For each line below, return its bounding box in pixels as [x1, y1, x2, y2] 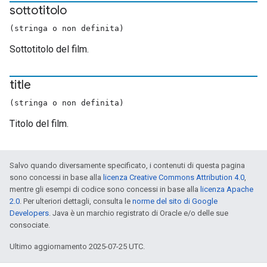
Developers [10, 209, 49, 218]
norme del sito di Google [132, 197, 218, 206]
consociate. [10, 221, 50, 229]
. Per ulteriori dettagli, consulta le [20, 197, 132, 206]
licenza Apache [200, 185, 253, 194]
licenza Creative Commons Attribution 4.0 [103, 173, 244, 182]
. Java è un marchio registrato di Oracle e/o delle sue [49, 209, 228, 218]
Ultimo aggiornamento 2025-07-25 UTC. [10, 242, 145, 251]
